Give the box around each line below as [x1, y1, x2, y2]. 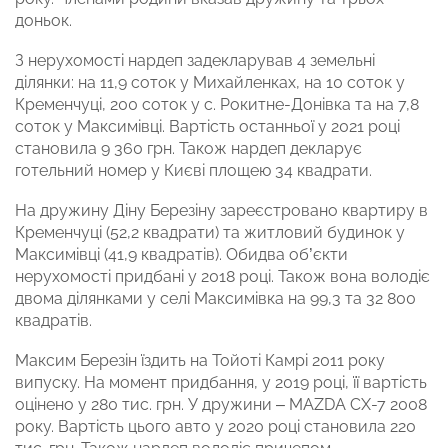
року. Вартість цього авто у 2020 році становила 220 [15, 417, 416, 437]
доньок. [15, 11, 72, 31]
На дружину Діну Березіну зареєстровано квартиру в [15, 201, 428, 221]
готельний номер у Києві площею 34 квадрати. [15, 161, 372, 181]
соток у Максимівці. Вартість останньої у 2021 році [15, 117, 400, 137]
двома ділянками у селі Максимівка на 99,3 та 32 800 [15, 289, 416, 309]
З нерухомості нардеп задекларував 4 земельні [15, 51, 375, 71]
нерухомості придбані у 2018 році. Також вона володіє [15, 267, 430, 287]
